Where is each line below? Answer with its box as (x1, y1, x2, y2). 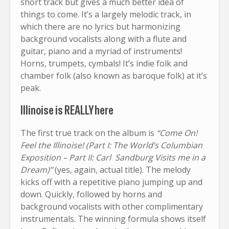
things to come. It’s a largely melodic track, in (20, 8, 191, 20)
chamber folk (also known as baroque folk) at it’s (20, 70, 207, 81)
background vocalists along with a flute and (20, 33, 187, 44)
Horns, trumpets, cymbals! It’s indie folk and (20, 57, 188, 69)
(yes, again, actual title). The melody (55, 164, 191, 175)
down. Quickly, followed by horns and (20, 188, 162, 200)
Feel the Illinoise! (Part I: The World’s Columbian (20, 139, 202, 151)
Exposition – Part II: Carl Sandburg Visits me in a (20, 151, 205, 163)
